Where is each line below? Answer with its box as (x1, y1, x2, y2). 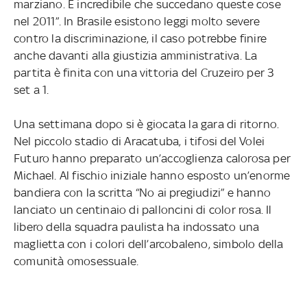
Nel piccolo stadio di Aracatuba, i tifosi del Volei (13, 134, 265, 149)
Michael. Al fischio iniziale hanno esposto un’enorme (13, 169, 291, 183)
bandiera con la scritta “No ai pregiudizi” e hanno (13, 186, 271, 200)
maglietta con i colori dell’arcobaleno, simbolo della (13, 237, 284, 251)
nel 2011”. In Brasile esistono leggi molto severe (13, 14, 260, 29)
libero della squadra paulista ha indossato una (13, 220, 260, 234)
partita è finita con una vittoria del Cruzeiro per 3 (13, 66, 275, 80)
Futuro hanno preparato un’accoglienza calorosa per (13, 151, 291, 166)
